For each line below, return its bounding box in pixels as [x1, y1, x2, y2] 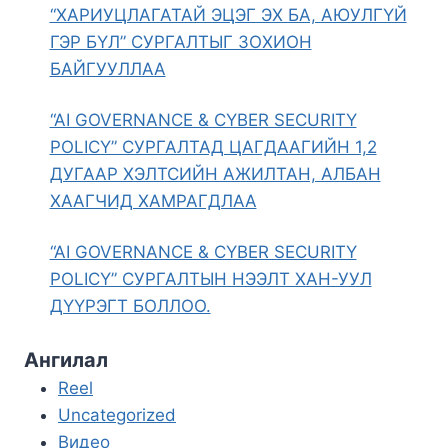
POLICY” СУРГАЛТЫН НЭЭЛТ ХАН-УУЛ [49, 268, 372, 289]
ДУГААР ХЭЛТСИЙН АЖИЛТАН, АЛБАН [49, 163, 381, 184]
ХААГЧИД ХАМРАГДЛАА [49, 190, 257, 211]
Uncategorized [58, 405, 176, 425]
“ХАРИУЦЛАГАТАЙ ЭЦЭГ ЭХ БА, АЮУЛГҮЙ [49, 4, 407, 25]
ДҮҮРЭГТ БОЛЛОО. [49, 295, 211, 316]
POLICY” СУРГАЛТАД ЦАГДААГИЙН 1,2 [49, 136, 377, 157]
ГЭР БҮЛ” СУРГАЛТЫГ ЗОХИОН [49, 31, 312, 52]
